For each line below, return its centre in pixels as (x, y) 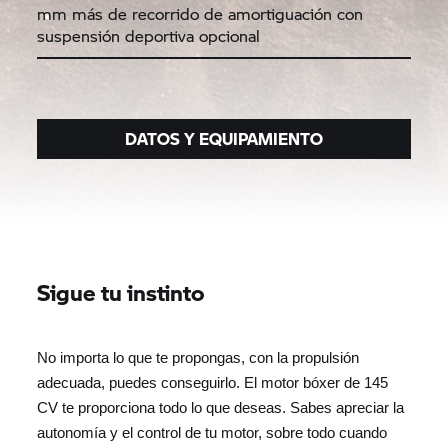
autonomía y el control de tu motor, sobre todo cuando (212, 432)
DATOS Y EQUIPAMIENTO (223, 138)
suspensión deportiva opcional (149, 35)
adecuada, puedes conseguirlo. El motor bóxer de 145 (213, 382)
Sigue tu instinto (121, 291)
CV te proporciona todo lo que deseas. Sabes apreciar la (221, 407)
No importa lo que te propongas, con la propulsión (198, 357)
